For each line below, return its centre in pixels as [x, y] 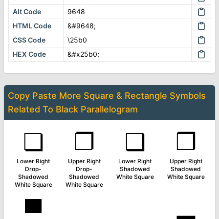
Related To [32, 109]
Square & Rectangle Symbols [145, 96]
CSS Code [29, 40]
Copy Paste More [46, 96]
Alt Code [27, 11]
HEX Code [29, 54]
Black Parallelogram [97, 109]
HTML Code [32, 26]
